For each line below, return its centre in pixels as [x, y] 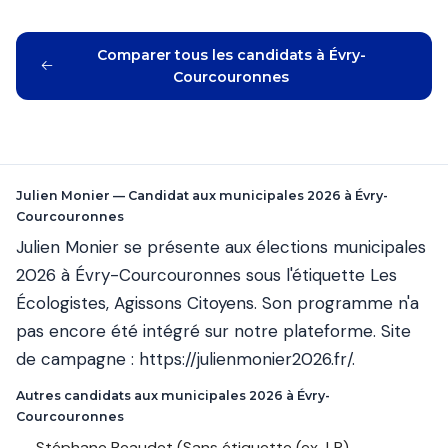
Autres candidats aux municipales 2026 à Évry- [173, 396]
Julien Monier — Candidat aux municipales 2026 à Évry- [202, 195]
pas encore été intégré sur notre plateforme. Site [213, 331]
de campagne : [77, 359]
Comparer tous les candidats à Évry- [231, 54]
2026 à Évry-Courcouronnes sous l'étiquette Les [206, 275]
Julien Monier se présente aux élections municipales [221, 247]
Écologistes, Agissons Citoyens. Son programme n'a [217, 303]
